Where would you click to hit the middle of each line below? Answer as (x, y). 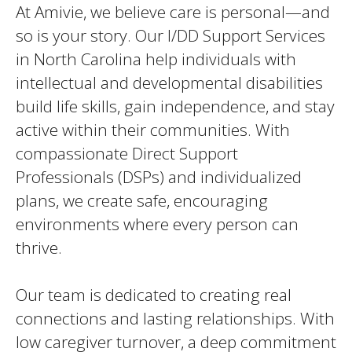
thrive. (39, 247)
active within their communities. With (153, 130)
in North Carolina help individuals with (156, 59)
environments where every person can (157, 224)
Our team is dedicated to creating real (154, 295)
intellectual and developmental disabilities (169, 82)
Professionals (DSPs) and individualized (159, 177)
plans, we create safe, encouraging (142, 200)
